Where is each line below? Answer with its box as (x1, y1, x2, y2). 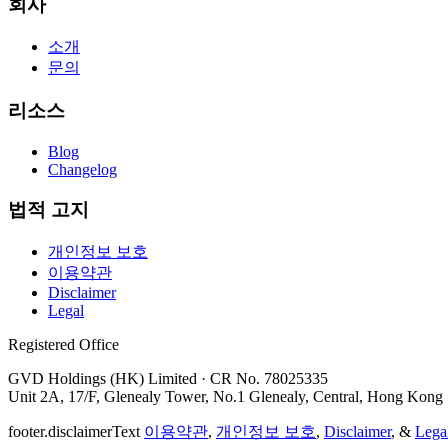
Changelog (48, 160, 117, 178)
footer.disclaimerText (8, 423, 140, 441)
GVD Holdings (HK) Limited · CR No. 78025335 (8, 370, 328, 388)
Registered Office (8, 336, 119, 354)
